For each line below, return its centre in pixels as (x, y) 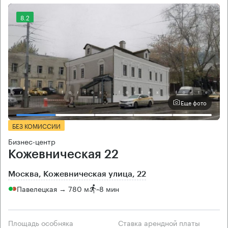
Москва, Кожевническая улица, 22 (77, 174)
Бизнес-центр (32, 141)
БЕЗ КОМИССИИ (36, 125)
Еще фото (194, 103)
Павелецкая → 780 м (53, 189)
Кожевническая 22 (63, 154)
